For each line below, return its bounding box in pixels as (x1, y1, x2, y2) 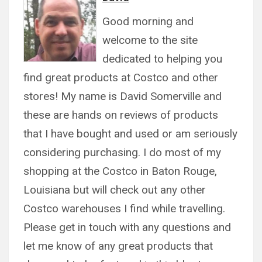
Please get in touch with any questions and (23, 220, 231, 234)
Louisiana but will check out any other (23, 182, 206, 196)
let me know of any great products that (23, 239, 213, 253)
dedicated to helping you (102, 51, 222, 65)
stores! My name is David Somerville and (23, 89, 222, 103)
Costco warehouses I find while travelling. (23, 201, 225, 215)
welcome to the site (102, 33, 198, 47)
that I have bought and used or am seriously (23, 126, 237, 140)
